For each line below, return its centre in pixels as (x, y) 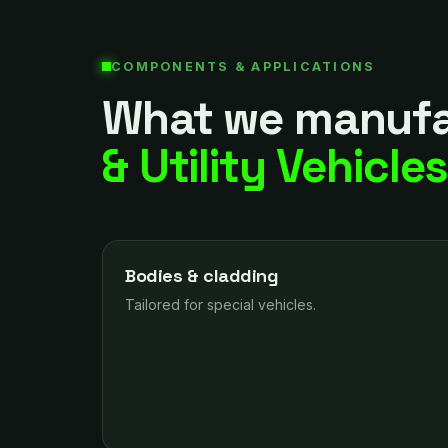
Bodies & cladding (202, 275)
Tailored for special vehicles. (220, 304)
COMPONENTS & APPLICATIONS (243, 66)
